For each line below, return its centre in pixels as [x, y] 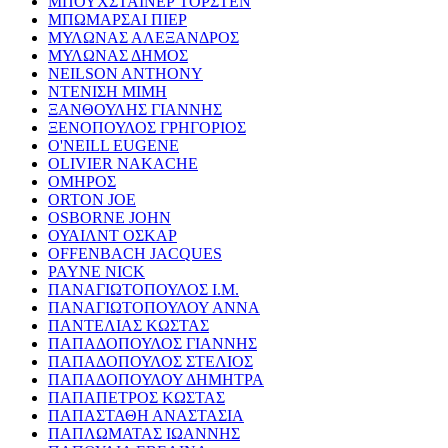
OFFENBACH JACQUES [135, 253]
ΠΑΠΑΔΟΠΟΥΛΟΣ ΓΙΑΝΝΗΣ [152, 343]
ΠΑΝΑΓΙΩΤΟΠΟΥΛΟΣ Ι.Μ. [143, 289]
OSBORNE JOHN [109, 217]
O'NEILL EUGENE [113, 145]
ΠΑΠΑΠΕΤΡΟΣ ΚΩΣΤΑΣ [136, 397]
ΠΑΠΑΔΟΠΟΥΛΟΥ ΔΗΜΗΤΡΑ [156, 379]
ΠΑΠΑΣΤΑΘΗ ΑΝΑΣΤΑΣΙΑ [146, 415]
